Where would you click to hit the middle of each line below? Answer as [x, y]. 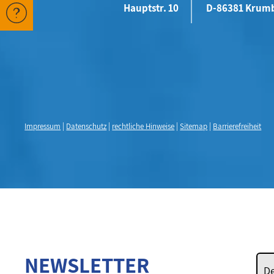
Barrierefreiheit [237, 126]
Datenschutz [87, 126]
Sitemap [194, 126]
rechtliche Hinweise [143, 126]
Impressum [43, 126]
